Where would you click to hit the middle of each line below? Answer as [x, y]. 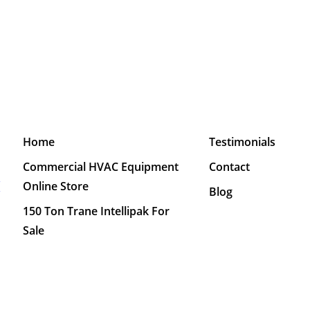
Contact [229, 166]
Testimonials [242, 142]
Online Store [55, 186]
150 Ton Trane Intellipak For [96, 211]
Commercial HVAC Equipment [100, 166]
